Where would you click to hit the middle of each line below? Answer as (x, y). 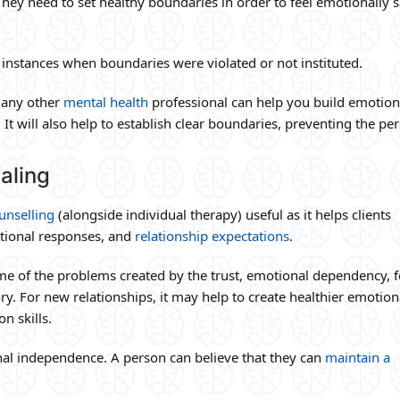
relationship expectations (212, 235)
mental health (106, 101)
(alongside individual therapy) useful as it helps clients (223, 214)
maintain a (358, 357)
